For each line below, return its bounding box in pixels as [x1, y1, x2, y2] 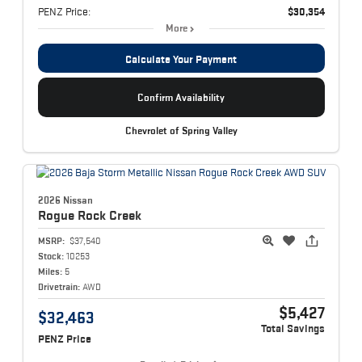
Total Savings [260, 322, 325, 335]
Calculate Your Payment [125, 53, 237, 65]
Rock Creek [77, 207, 141, 222]
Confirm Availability [137, 91, 225, 104]
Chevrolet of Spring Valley [124, 124, 238, 137]
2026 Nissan [37, 193, 93, 206]
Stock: [37, 250, 64, 261]
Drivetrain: [37, 280, 80, 292]
